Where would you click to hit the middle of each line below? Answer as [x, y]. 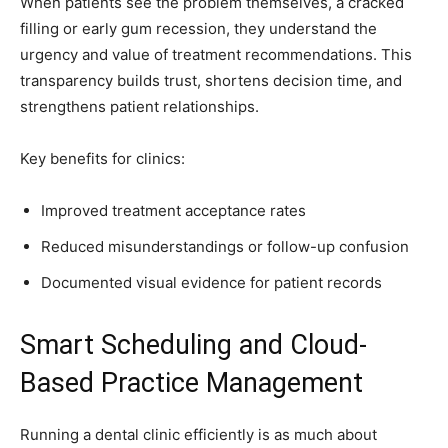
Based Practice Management [191, 383]
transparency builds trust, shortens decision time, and [211, 81]
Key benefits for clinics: [102, 159]
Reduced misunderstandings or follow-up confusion [225, 247]
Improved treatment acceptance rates [173, 211]
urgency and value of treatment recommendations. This [216, 55]
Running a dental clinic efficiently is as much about [198, 435]
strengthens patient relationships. [139, 107]
